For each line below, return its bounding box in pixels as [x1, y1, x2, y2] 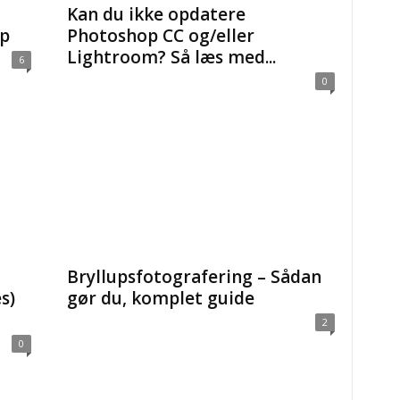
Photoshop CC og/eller [66, 24, 254, 47]
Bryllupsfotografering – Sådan [66, 265, 321, 288]
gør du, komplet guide [66, 287, 254, 310]
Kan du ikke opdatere [66, 3, 246, 26]
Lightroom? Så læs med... [66, 46, 276, 69]
